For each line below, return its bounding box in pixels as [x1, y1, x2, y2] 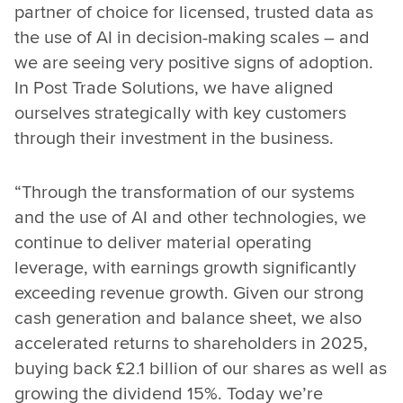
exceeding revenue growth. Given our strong [14, 279, 363, 305]
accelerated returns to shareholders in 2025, [14, 329, 368, 355]
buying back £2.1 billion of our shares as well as [14, 354, 387, 381]
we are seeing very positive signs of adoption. [14, 49, 373, 75]
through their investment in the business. [14, 124, 334, 150]
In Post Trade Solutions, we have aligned [14, 74, 334, 100]
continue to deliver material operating [14, 228, 311, 255]
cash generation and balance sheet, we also [14, 304, 362, 330]
